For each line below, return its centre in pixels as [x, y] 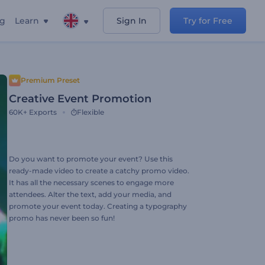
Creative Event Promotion [80, 99]
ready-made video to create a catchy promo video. [99, 171]
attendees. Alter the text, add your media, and [90, 194]
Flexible [91, 112]
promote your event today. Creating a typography [98, 206]
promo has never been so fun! [62, 218]
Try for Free [208, 21]
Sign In [132, 21]
